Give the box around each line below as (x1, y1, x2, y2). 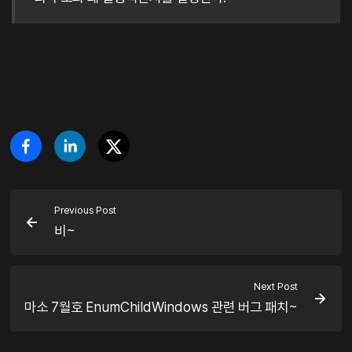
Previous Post (53, 203, 116, 216)
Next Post (254, 280, 299, 292)
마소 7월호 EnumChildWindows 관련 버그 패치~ (24, 299, 299, 316)
